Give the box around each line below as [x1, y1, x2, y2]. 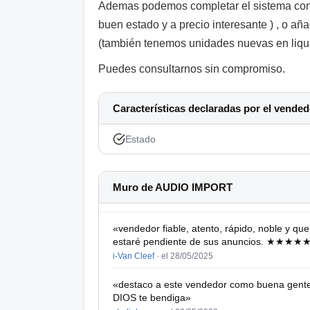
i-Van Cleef [113, 251, 154, 262]
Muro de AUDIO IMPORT [113, 181, 232, 194]
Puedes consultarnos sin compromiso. [98, 63, 285, 75]
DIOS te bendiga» [113, 292, 191, 304]
